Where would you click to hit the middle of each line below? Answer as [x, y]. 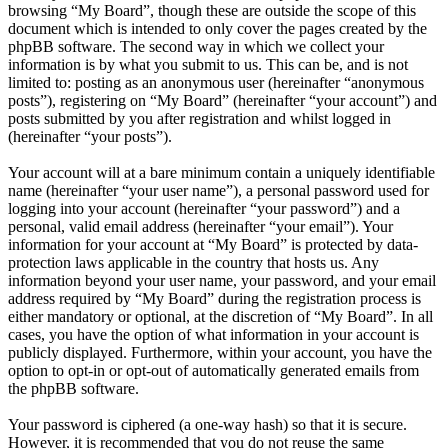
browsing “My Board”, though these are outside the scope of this [212, 11]
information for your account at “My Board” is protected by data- [213, 245]
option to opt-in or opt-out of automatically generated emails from [213, 371]
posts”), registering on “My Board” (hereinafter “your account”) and [222, 101]
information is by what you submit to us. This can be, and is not [208, 65]
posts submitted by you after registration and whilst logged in [199, 119]
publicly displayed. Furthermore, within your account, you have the [220, 353]
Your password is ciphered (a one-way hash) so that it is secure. [207, 425]
